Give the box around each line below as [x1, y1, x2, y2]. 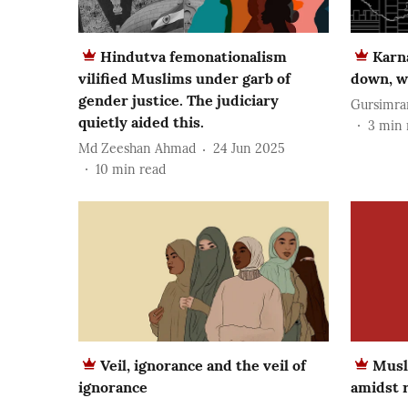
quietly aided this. [78, 112, 204, 131]
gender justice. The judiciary [78, 90, 279, 109]
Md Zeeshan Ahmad [78, 140, 196, 158]
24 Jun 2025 [213, 140, 285, 158]
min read [112, 160, 166, 178]
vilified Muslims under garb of [78, 68, 291, 87]
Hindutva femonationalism [100, 46, 287, 66]
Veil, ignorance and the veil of [100, 356, 306, 375]
